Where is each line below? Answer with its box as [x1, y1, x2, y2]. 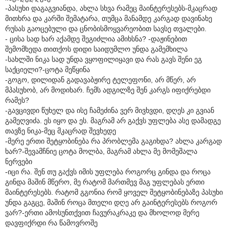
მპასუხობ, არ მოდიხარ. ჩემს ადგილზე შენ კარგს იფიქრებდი [5, 85, 211, 94]
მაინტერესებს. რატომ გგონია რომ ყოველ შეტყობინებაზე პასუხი [5, 188, 223, 196]
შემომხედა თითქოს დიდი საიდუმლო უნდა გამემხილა [5, 44, 188, 53]
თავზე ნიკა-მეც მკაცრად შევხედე [5, 126, 116, 135]
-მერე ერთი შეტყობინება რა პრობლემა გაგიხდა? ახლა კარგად [5, 136, 222, 145]
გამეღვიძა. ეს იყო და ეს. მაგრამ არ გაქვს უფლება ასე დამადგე [5, 116, 221, 125]
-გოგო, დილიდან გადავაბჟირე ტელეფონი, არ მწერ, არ [5, 75, 196, 84]
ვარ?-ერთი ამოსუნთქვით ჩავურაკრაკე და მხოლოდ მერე [5, 208, 199, 217]
